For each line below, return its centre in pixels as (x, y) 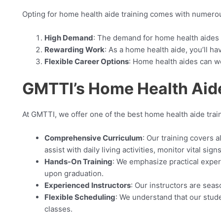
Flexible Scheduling (80, 197)
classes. (58, 209)
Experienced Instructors (88, 185)
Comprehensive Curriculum (93, 138)
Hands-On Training (78, 162)
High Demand (69, 37)
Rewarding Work (74, 49)
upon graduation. (74, 174)
